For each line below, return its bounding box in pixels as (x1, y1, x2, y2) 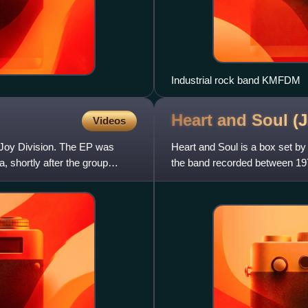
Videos (93, 114, 126, 126)
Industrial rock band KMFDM (171, 74, 300, 86)
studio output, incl (171, 172, 249, 184)
